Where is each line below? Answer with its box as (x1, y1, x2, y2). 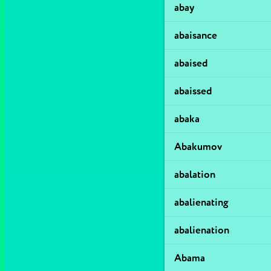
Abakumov (174, 140, 222, 153)
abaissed (174, 85, 212, 97)
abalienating (174, 196, 229, 209)
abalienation (174, 224, 229, 237)
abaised (174, 57, 207, 70)
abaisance (174, 29, 217, 42)
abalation (174, 168, 215, 181)
